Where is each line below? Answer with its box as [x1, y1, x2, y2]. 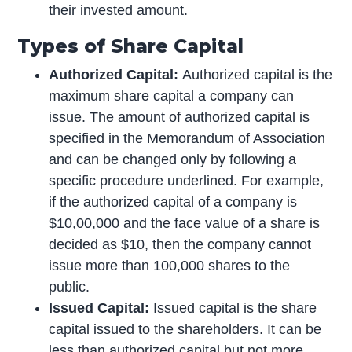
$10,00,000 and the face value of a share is [49, 214, 321, 231]
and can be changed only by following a [49, 151, 297, 167]
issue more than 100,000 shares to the [49, 257, 291, 273]
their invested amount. [49, 2, 189, 18]
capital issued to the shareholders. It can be [49, 321, 322, 337]
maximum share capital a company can [49, 87, 295, 104]
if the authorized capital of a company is [49, 193, 298, 210]
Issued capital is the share [149, 299, 317, 316]
